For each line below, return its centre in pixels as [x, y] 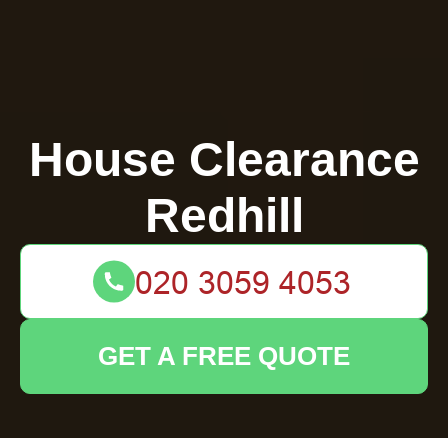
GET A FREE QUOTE [224, 356]
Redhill [224, 215]
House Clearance [224, 159]
